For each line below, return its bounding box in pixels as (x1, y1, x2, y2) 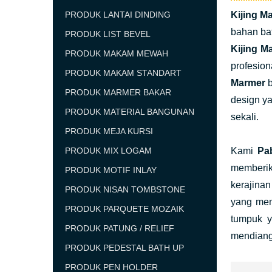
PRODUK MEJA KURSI (65, 126, 153, 136)
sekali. (230, 112, 259, 122)
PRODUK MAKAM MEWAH (65, 49, 168, 58)
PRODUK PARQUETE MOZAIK (65, 204, 184, 214)
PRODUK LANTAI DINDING (65, 10, 171, 19)
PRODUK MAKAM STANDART (65, 68, 182, 78)
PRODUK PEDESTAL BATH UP (65, 243, 184, 253)
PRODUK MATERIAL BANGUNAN (65, 107, 194, 117)
